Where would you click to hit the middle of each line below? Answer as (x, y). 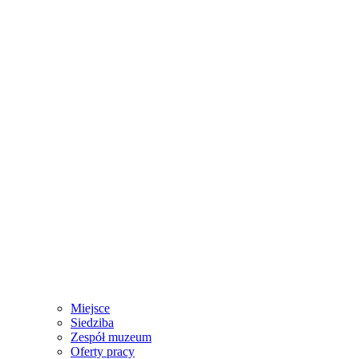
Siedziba (92, 323)
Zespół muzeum (111, 337)
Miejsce (90, 308)
